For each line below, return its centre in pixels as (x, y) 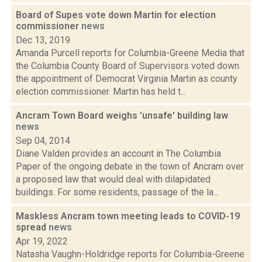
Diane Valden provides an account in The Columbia (118, 154)
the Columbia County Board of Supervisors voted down (127, 66)
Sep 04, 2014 (43, 141)
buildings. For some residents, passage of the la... (117, 192)
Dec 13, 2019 (43, 40)
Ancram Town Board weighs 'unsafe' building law (122, 116)
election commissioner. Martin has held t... (101, 92)
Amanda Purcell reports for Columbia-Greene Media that (130, 53)
